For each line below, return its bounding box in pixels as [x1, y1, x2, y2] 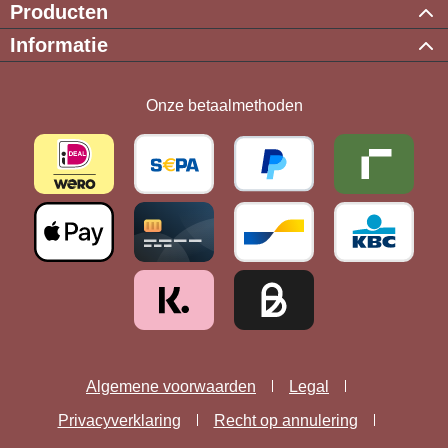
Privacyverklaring [57, 412, 181, 430]
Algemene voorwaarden [86, 378, 256, 396]
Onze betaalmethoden [145, 97, 303, 115]
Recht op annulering [213, 412, 358, 430]
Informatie [10, 34, 108, 57]
